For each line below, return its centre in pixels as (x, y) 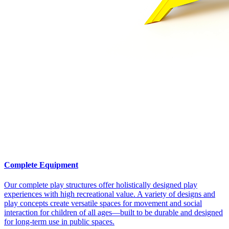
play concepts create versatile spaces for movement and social (103, 203)
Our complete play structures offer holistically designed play (101, 185)
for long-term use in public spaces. (59, 222)
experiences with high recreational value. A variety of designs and (110, 194)
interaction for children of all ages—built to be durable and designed (113, 213)
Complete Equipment (41, 165)
